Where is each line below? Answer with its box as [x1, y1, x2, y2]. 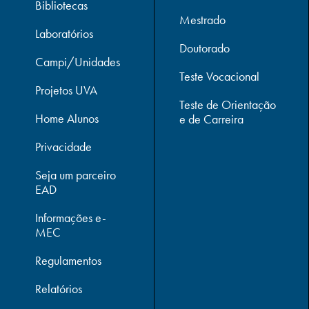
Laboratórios [35, 26, 93, 41]
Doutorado [179, 41, 230, 56]
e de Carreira [179, 112, 244, 127]
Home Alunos [35, 111, 99, 126]
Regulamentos [35, 253, 101, 268]
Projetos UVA [35, 83, 97, 98]
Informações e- [35, 210, 106, 226]
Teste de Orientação [179, 97, 277, 112]
